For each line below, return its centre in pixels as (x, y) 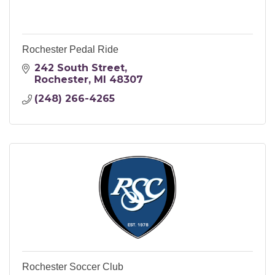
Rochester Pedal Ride (70, 50)
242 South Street (79, 68)
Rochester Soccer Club (73, 267)
